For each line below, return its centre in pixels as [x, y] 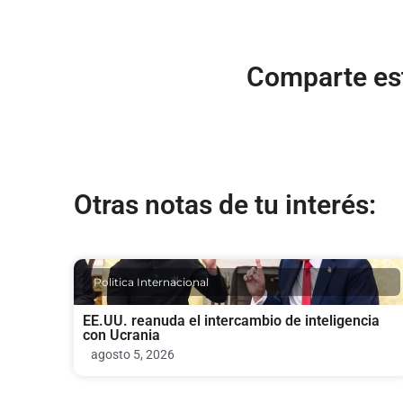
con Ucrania [121, 335]
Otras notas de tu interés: [225, 204]
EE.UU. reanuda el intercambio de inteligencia [231, 320]
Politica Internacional [151, 282]
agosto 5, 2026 [133, 354]
